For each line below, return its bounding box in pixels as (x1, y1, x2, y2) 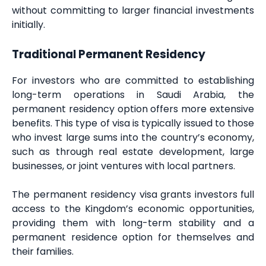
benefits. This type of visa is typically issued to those (12, 116, 254, 131)
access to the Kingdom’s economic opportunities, (12, 202, 254, 216)
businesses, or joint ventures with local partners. (12, 159, 235, 173)
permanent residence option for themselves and (12, 230, 254, 245)
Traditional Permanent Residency (12, 46, 205, 62)
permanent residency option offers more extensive (12, 102, 254, 116)
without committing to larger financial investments (12, 3, 254, 17)
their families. (12, 245, 74, 259)
